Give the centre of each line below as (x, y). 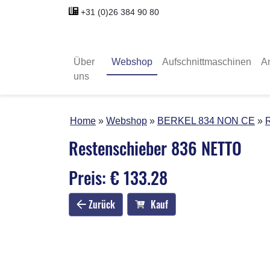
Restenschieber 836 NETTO (155, 148)
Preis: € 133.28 (118, 177)
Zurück (101, 204)
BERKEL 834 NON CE (206, 121)
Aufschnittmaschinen (207, 61)
